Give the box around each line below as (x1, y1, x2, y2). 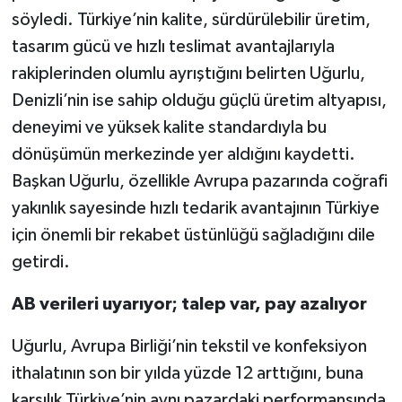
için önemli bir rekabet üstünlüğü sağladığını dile (11, 226, 375, 245)
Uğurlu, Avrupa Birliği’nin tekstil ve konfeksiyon (11, 337, 367, 356)
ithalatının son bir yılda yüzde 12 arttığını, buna (11, 364, 363, 383)
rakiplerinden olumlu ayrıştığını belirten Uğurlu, (11, 65, 365, 83)
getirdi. (11, 253, 70, 272)
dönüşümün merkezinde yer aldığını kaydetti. (11, 145, 355, 164)
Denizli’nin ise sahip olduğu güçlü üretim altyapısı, (11, 92, 387, 110)
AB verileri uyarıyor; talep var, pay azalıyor (11, 295, 367, 314)
